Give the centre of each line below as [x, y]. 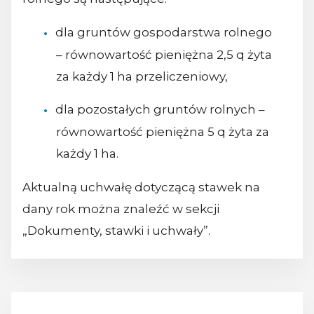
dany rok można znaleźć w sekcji [121, 209]
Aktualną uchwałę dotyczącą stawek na [141, 187]
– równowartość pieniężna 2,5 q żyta [164, 54]
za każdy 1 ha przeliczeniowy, [142, 76]
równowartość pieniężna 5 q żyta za [162, 131]
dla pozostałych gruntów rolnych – [160, 109]
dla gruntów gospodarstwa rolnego [163, 32]
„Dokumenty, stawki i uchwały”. [116, 230]
